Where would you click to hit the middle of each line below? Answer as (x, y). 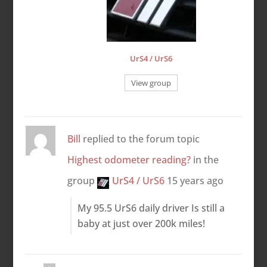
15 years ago (195, 180)
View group (151, 83)
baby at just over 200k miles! (141, 223)
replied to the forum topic (140, 139)
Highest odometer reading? (129, 159)
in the (204, 159)
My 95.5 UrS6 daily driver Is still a (151, 208)
